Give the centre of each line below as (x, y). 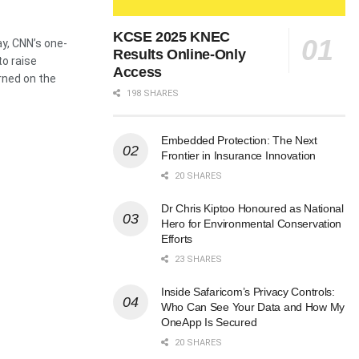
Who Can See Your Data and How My (253, 307)
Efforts (177, 239)
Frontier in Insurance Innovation (239, 156)
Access (137, 73)
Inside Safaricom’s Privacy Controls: (248, 292)
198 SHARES (151, 94)
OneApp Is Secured (209, 323)
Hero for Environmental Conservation (252, 224)
